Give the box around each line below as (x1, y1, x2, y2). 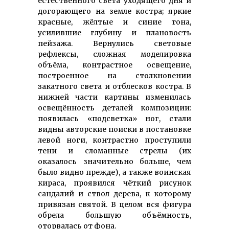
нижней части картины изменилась (38, 92, 191, 102)
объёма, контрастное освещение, (38, 60, 191, 70)
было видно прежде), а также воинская (38, 167, 191, 177)
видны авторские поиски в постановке (38, 124, 191, 134)
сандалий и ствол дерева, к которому (38, 189, 191, 198)
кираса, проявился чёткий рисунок (38, 178, 191, 188)
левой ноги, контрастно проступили (38, 135, 191, 145)
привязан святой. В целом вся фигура (38, 199, 191, 209)
